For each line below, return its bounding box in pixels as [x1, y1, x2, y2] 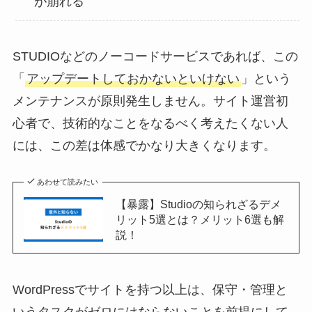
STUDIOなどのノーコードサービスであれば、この [12, 49, 298, 64]
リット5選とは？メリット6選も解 [115, 213, 284, 226]
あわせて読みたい [37, 178, 99, 187]
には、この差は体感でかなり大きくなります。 [12, 139, 276, 153]
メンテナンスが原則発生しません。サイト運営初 [12, 94, 288, 109]
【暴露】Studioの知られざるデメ [115, 198, 281, 211]
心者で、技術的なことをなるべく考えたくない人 [12, 116, 288, 131]
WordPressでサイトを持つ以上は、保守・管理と [12, 283, 288, 297]
